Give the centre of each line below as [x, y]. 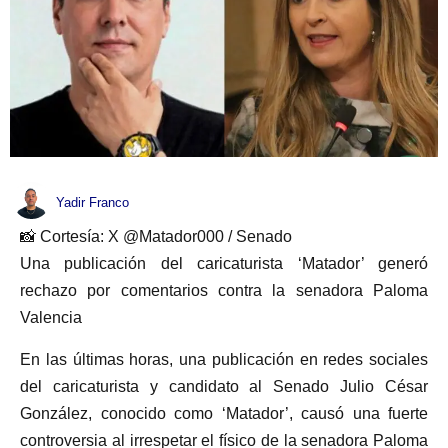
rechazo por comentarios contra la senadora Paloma [224, 291]
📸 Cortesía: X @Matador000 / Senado [156, 237]
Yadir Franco [92, 203]
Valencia [51, 318]
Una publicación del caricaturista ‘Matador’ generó [224, 264]
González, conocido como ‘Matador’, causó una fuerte [224, 413]
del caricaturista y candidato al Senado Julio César [224, 386]
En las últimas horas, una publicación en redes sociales [224, 359]
